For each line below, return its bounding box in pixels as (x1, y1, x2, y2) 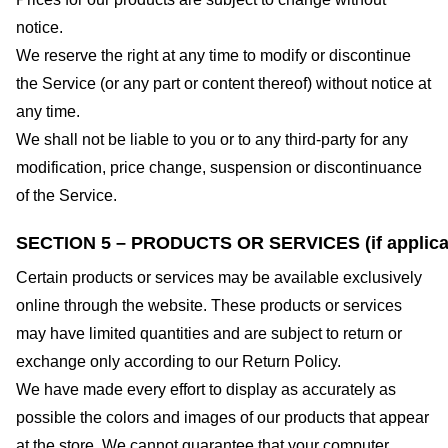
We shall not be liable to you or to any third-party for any (16, 130, 408, 148)
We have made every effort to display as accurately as (16, 380, 396, 398)
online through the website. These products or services (16, 296, 402, 314)
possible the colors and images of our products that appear (16, 408, 429, 426)
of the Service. (16, 186, 117, 204)
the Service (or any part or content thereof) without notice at (16, 74, 431, 92)
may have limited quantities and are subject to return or (16, 324, 402, 342)
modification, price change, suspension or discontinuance (16, 158, 422, 176)
